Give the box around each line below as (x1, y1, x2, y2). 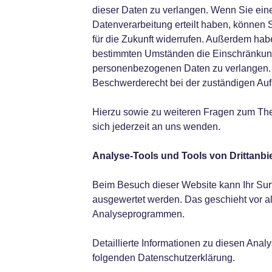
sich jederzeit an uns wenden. (92, 121, 220, 132)
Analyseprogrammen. (92, 209, 185, 219)
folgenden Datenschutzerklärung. (92, 253, 235, 263)
